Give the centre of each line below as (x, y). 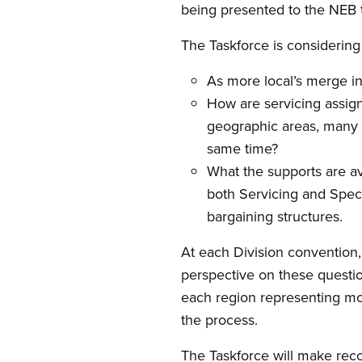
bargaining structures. (275, 216)
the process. (219, 320)
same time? (242, 148)
